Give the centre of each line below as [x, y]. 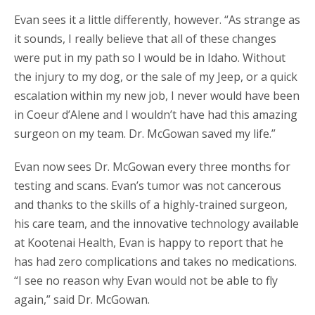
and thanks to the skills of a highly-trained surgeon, [151, 204]
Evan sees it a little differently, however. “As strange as [157, 19]
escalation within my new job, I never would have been [157, 95]
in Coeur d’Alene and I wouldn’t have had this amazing [156, 114]
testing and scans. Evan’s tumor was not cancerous [148, 185]
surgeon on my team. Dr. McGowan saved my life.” [145, 133]
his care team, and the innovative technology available [156, 223]
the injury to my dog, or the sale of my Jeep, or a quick [156, 76]
